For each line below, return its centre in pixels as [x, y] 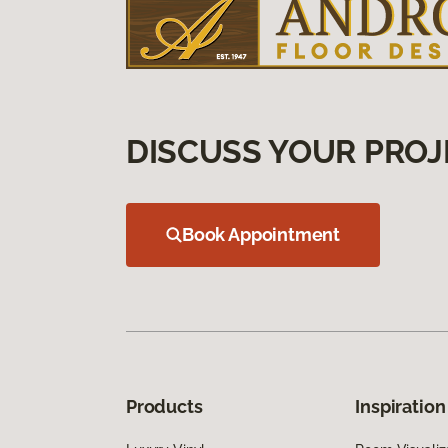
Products [164, 406]
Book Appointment [261, 234]
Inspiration [400, 406]
